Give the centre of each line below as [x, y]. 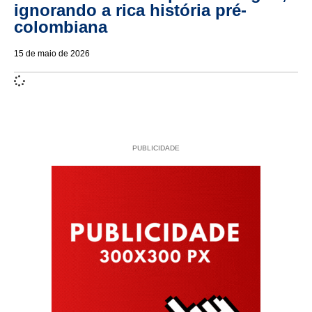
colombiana [61, 27]
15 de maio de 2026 [52, 54]
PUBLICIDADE [156, 148]
